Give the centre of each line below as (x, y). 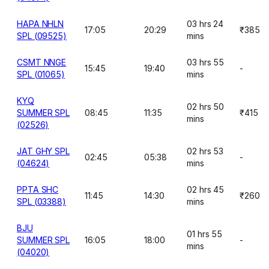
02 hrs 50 (206, 107)
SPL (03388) (42, 201)
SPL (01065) (41, 74)
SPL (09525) (42, 36)
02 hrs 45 (206, 189)
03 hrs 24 (205, 24)
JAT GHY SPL (44, 151)
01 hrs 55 (205, 234)
